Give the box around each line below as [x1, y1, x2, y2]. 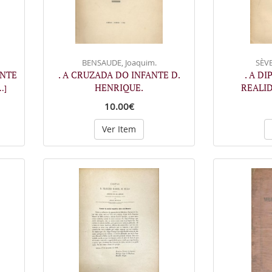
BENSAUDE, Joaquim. [81, 57, 157, 68]
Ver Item [102, 123, 136, 135]
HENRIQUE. [95, 81, 143, 93]
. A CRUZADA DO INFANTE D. [58, 69, 180, 81]
